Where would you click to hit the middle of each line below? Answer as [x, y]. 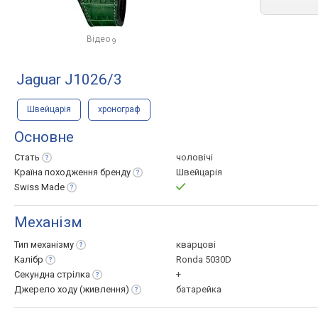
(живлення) [104, 289]
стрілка [73, 274]
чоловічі [194, 157]
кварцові [196, 245]
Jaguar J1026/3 [69, 79]
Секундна [35, 274]
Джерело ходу [47, 289]
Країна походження [57, 172]
